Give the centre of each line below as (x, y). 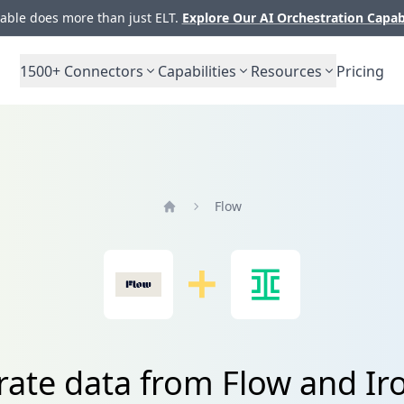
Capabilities (197, 71)
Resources (286, 71)
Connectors (102, 71)
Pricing (360, 71)
